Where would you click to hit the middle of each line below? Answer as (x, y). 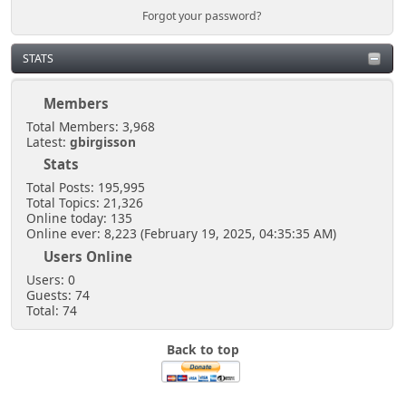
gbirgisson (102, 141)
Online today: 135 (79, 218)
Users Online (88, 257)
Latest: (48, 141)
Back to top (203, 349)
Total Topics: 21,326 (84, 203)
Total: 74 (51, 311)
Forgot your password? (202, 15)
